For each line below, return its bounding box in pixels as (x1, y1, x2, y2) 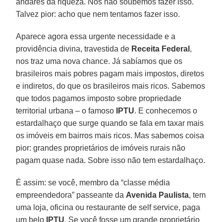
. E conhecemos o (134, 106, 198, 115)
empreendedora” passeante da (16, 190, 126, 199)
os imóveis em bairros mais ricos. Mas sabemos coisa (16, 131, 205, 140)
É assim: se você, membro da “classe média (16, 178, 170, 187)
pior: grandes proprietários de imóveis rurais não (16, 143, 186, 152)
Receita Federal (131, 44, 190, 53)
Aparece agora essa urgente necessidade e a (16, 32, 176, 41)
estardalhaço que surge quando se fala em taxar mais (16, 118, 204, 127)
